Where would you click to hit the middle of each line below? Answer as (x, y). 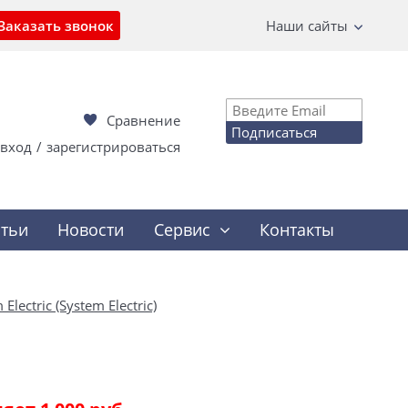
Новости (91, 229)
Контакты (297, 229)
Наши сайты (307, 25)
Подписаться (274, 132)
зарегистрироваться (113, 146)
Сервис (182, 229)
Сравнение (143, 120)
